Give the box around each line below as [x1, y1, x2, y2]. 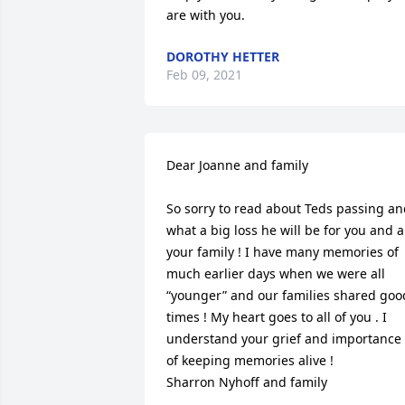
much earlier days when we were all [166, 265, 385, 282]
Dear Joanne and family [166, 156, 312, 174]
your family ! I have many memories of [166, 243, 399, 260]
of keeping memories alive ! [166, 352, 337, 369]
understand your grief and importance [166, 330, 401, 347]
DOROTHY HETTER [166, 48, 279, 65]
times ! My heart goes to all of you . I [166, 308, 387, 325]
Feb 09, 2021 [166, 66, 242, 83]
